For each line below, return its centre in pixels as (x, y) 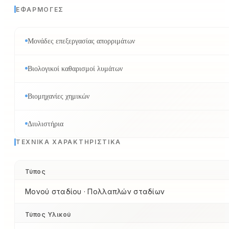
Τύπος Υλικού (48, 214)
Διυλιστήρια (45, 124)
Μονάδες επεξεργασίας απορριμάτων (81, 41)
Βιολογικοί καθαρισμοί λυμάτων (75, 69)
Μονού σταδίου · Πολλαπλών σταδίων (95, 191)
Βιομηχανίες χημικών (59, 96)
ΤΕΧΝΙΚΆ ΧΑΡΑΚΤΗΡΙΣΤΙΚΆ (68, 142)
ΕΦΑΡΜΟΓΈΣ (40, 9)
